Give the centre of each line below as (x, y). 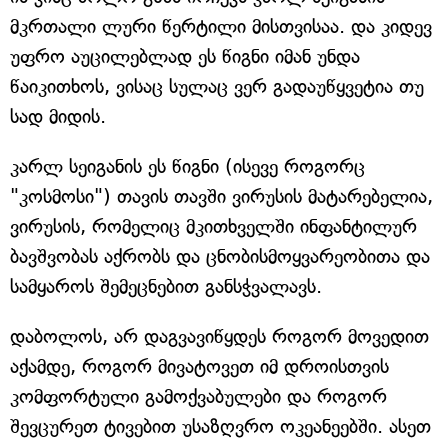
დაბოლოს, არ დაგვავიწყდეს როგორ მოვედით (219, 336)
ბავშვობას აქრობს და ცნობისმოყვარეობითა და (220, 256)
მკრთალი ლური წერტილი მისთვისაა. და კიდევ (221, 26)
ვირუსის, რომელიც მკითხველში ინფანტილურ (213, 226)
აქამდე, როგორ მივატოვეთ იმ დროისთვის (199, 366)
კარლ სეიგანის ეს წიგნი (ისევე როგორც (187, 166)
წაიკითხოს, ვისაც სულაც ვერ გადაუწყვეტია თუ (217, 86)
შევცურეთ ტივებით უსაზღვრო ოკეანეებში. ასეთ (220, 426)
